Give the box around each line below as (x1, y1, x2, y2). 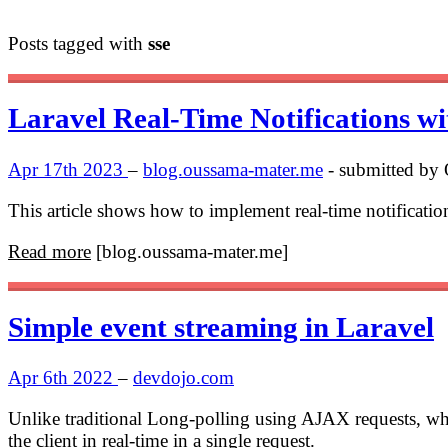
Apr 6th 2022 (8, 367, 118, 389)
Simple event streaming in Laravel (8, 311, 434, 343)
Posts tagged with (8, 32, 148, 54)
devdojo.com (133, 367, 234, 389)
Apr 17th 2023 (8, 158, 128, 180)
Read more (8, 240, 91, 262)
